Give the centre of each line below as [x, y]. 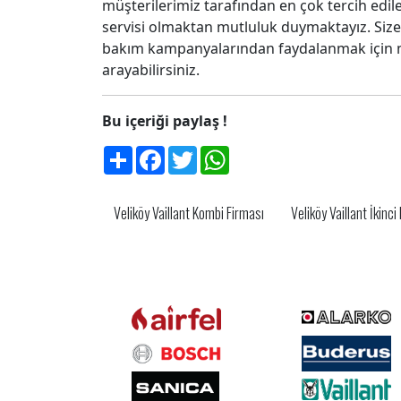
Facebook [197, 153]
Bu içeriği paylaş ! [165, 121]
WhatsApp [264, 153]
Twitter [221, 153]
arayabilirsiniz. [151, 70]
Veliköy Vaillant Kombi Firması [189, 213]
